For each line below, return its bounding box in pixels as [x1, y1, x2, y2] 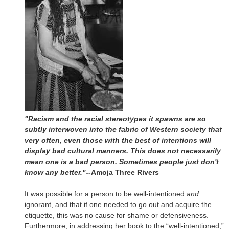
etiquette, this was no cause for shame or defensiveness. [25, 211, 209, 219]
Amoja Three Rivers [91, 168, 159, 176]
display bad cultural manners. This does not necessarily [25, 146, 221, 155]
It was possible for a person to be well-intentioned [25, 189, 187, 198]
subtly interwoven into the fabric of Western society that [25, 125, 222, 133]
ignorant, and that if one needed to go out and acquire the [25, 200, 212, 209]
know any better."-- [25, 168, 91, 176]
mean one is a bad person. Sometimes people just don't [25, 157, 219, 166]
